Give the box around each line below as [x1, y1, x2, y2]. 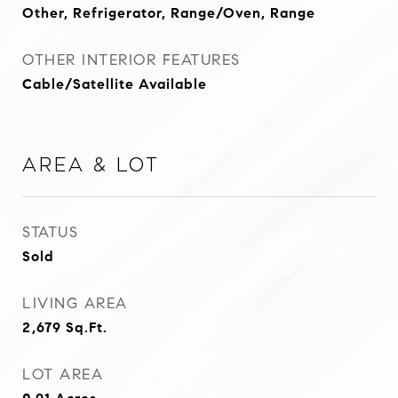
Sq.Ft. [66, 319, 107, 336]
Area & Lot [22, 155, 160, 176]
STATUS [22, 223, 78, 242]
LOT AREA [22, 365, 103, 384]
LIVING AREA [22, 294, 128, 313]
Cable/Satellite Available [22, 76, 207, 92]
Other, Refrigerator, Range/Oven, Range [22, 4, 315, 21]
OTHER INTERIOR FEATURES [22, 51, 241, 69]
